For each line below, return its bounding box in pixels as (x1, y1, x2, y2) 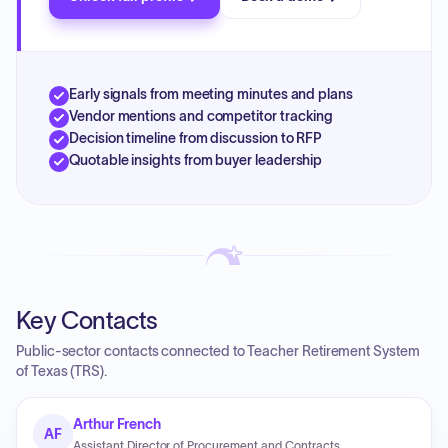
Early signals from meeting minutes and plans (69, 86, 353, 102)
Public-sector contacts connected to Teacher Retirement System (16, 343, 420, 359)
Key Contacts (16, 307, 158, 334)
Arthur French (73, 416, 162, 432)
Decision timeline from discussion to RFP (69, 130, 323, 146)
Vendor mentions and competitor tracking (69, 108, 334, 124)
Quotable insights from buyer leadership (69, 152, 323, 168)
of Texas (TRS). (16, 363, 107, 379)
